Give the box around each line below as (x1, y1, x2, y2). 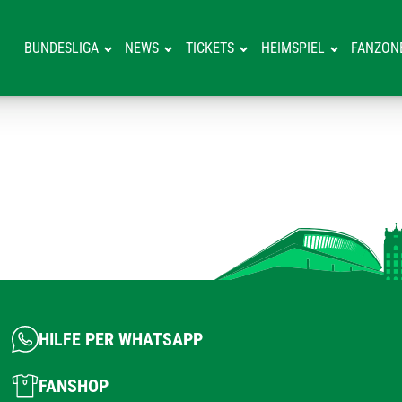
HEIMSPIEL (260, 39, 325, 57)
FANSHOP (39, 375, 109, 397)
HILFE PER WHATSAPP (39, 328, 204, 350)
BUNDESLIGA (23, 39, 99, 57)
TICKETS (186, 39, 235, 57)
